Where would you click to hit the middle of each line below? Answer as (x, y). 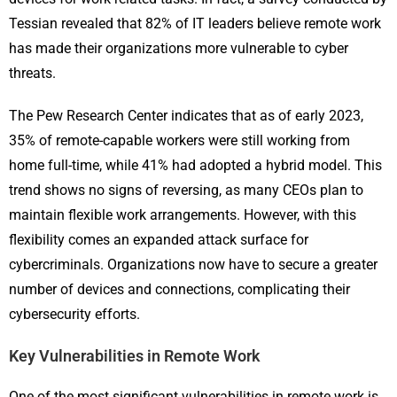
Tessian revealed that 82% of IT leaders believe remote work (195, 24)
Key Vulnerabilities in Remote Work (135, 356)
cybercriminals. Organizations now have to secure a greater (193, 265)
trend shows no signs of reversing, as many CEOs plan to (186, 191)
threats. (32, 74)
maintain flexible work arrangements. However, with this (183, 215)
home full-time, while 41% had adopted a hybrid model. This (195, 166)
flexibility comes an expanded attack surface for (159, 240)
